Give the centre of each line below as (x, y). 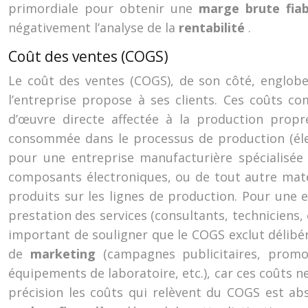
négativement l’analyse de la (93, 27)
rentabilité (213, 27)
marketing (66, 254)
